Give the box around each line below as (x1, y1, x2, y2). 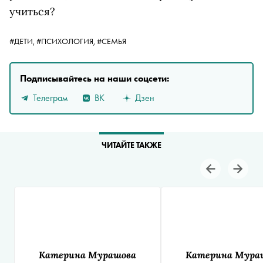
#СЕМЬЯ (97, 36, 126, 47)
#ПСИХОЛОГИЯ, (36, 36, 97, 47)
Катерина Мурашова (39, 248, 136, 261)
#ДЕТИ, (9, 36, 36, 47)
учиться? (9, 5, 55, 19)
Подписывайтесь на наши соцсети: (20, 72, 169, 85)
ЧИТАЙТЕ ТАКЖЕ (102, 140, 161, 151)
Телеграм (33, 91, 68, 104)
